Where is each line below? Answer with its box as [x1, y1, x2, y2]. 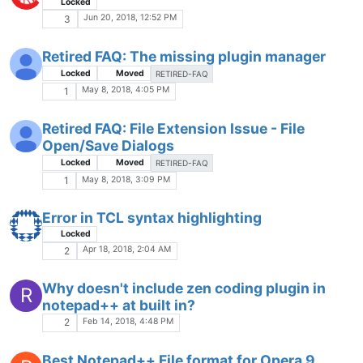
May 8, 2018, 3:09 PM [82, 173, 171, 185]
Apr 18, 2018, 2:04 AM [83, 244, 172, 255]
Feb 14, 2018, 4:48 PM [83, 315, 174, 327]
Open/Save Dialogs [42, 137, 174, 155]
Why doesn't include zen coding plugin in [42, 280, 326, 297]
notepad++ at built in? [42, 297, 195, 314]
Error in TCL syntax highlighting [42, 209, 262, 227]
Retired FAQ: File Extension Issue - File [42, 120, 305, 138]
